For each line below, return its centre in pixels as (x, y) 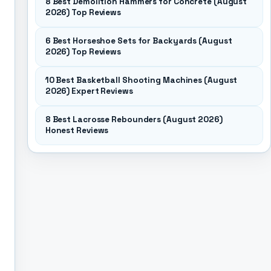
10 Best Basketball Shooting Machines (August (141, 80)
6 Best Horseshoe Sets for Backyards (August (139, 41)
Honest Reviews (77, 130)
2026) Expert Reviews (89, 91)
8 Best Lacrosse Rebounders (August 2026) (134, 119)
